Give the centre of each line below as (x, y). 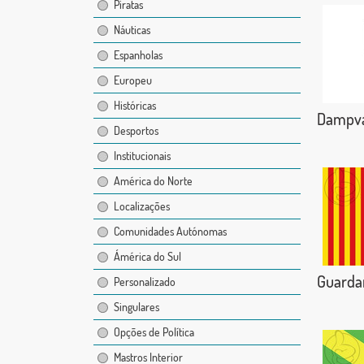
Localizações (141, 206)
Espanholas (138, 55)
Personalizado (144, 282)
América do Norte (153, 181)
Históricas (134, 106)
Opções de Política (154, 332)
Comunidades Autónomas (170, 232)
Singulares (136, 307)
